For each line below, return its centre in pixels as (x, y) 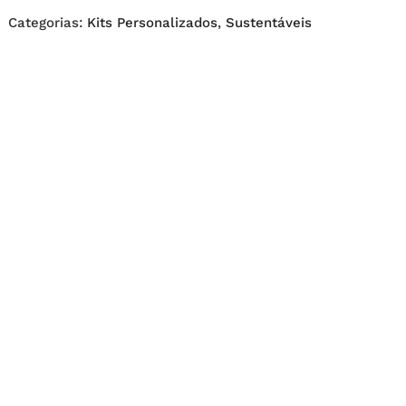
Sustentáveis (268, 23)
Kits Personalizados (152, 23)
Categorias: (47, 23)
